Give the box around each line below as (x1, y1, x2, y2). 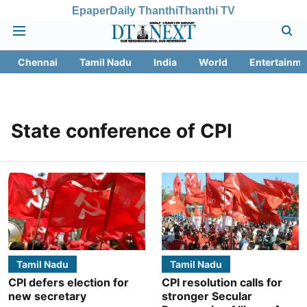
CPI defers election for (8, 275, 129, 289)
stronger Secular (162, 288, 252, 303)
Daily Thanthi (110, 4, 178, 16)
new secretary (8, 288, 86, 303)
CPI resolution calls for (162, 275, 282, 289)
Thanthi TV (178, 4, 235, 16)
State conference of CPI (11, 119, 232, 143)
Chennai (18, 56, 58, 68)
